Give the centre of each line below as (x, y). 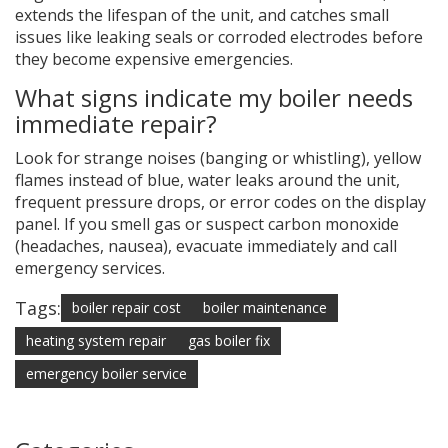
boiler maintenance (265, 308)
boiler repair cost (126, 308)
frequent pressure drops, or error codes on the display (220, 202)
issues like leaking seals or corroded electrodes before (219, 37)
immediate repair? (116, 124)
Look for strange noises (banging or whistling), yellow (218, 158)
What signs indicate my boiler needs (214, 98)
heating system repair (96, 341)
